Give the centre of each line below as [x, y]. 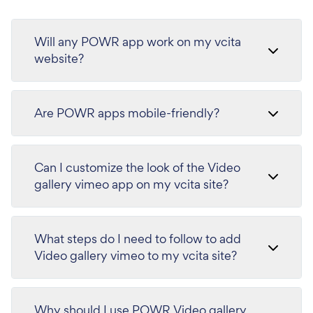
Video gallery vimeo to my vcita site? [136, 255]
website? [59, 58]
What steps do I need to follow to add [138, 238]
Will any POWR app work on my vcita [138, 41]
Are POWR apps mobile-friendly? [127, 112]
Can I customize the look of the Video [137, 167]
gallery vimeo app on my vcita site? [131, 184]
